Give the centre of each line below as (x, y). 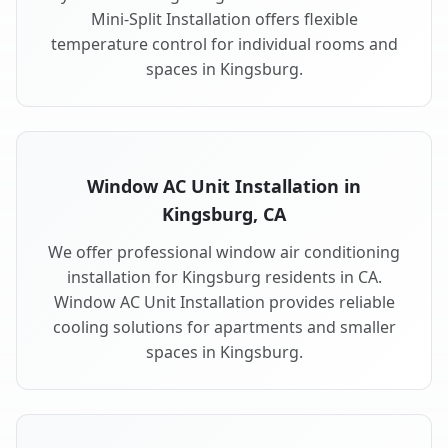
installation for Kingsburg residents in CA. (224, 277)
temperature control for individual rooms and (224, 44)
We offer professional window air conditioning (224, 252)
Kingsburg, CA (224, 214)
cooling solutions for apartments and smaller (224, 327)
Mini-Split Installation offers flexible (224, 19)
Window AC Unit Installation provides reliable (224, 302)
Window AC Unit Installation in (224, 186)
